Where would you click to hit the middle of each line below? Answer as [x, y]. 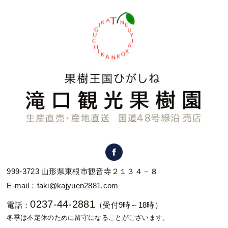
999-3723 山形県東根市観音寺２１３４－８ [82, 171]
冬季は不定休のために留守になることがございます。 [88, 217]
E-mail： [22, 185]
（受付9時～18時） [129, 205]
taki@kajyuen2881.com [78, 185]
